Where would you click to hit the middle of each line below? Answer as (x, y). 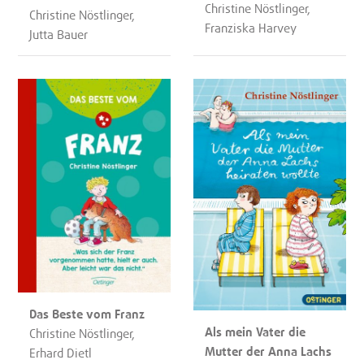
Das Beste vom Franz (87, 314)
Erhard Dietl (61, 353)
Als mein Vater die (256, 331)
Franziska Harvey (251, 27)
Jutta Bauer (59, 34)
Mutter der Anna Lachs (269, 351)
